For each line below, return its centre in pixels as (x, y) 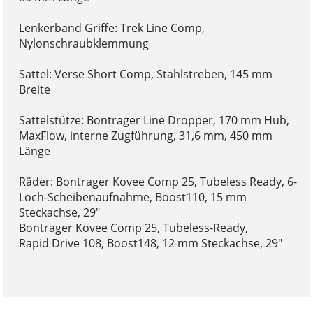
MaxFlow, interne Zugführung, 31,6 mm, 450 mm (145, 135)
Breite (34, 89)
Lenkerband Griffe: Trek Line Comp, (111, 28)
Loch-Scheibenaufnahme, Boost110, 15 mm (132, 197)
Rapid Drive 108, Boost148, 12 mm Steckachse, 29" (150, 243)
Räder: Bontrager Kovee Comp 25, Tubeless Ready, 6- (158, 181)
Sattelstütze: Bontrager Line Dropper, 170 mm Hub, (154, 120)
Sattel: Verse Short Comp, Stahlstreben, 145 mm (145, 74)
